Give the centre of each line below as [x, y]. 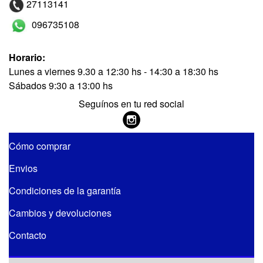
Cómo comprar [40, 146]
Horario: [27, 58]
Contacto [28, 235]
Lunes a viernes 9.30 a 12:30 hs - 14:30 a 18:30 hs [114, 72]
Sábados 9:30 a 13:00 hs [61, 86]
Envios [23, 168]
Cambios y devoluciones [60, 213]
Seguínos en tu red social [131, 104]
